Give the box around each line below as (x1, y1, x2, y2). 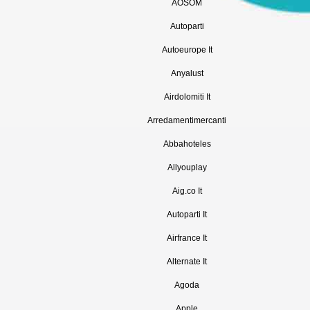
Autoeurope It (161, 45, 212, 55)
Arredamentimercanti (147, 116, 226, 125)
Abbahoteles (163, 139, 211, 149)
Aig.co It (172, 186, 202, 196)
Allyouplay (167, 163, 207, 172)
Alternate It (167, 257, 207, 266)
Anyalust (170, 69, 203, 78)
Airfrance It (167, 233, 207, 243)
